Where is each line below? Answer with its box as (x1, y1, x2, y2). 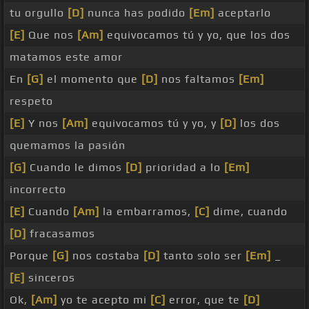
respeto (10, 94, 53, 108)
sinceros (25, 271, 75, 285)
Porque (10, 249, 52, 263)
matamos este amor (10, 50, 123, 64)
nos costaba (69, 249, 143, 263)
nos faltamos (158, 72, 239, 86)
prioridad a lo (142, 161, 224, 175)
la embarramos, (99, 205, 195, 219)
